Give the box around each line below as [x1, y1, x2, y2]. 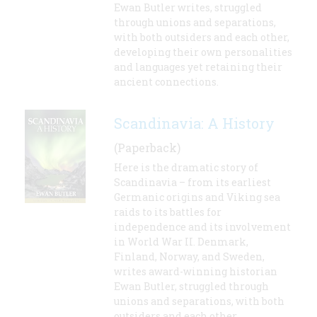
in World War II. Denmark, [114, 235, 248, 249]
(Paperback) [114, 140, 180, 156]
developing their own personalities [114, 45, 292, 59]
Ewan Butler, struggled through [114, 279, 269, 294]
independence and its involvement [114, 220, 291, 234]
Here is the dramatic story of [114, 161, 258, 175]
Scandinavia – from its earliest [114, 175, 271, 190]
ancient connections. [114, 75, 219, 89]
